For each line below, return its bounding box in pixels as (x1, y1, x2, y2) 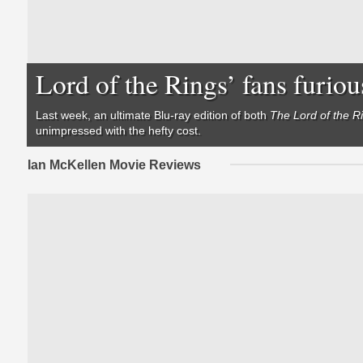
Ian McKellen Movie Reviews (27, 156, 201, 172)
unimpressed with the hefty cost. (36, 124, 202, 138)
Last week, (36, 109, 95, 122)
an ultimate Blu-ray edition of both (94, 109, 271, 122)
